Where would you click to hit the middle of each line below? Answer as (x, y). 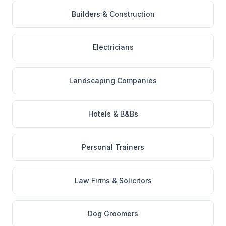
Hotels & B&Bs (113, 114)
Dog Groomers (113, 214)
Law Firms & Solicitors (113, 180)
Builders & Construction (113, 14)
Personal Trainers (113, 147)
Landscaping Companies (113, 80)
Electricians (113, 47)
